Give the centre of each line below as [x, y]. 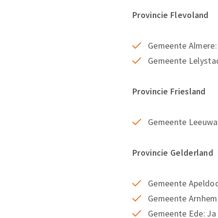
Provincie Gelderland [173, 153]
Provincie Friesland [169, 91]
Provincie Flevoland [171, 15]
